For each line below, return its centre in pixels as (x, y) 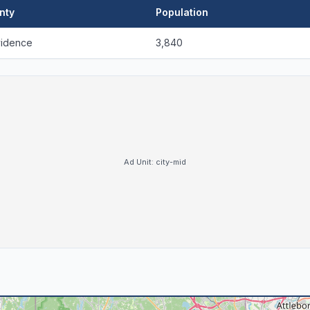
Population (182, 12)
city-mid (171, 162)
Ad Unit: (140, 162)
